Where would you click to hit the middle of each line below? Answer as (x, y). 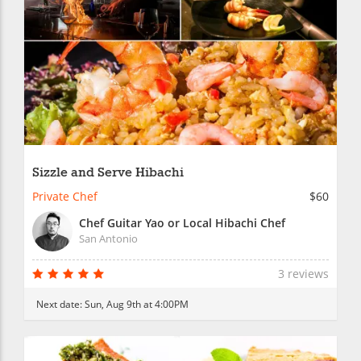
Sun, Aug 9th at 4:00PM (137, 303)
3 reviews (303, 273)
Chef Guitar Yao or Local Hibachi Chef (182, 222)
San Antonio (108, 238)
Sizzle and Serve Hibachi (108, 172)
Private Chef (65, 196)
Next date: (60, 303)
